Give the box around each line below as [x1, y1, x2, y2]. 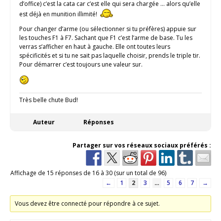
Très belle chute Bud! [19, 95, 78, 104]
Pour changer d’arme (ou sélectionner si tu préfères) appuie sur [19, 24, 196, 33]
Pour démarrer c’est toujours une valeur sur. [19, 60, 143, 69]
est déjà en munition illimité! [19, 9, 99, 18]
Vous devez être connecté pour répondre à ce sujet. [15, 199, 160, 208]
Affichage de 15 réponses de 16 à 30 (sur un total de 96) [10, 168, 166, 177]
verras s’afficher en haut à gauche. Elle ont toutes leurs [19, 42, 170, 51]
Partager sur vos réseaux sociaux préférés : [73, 141, 211, 149]
